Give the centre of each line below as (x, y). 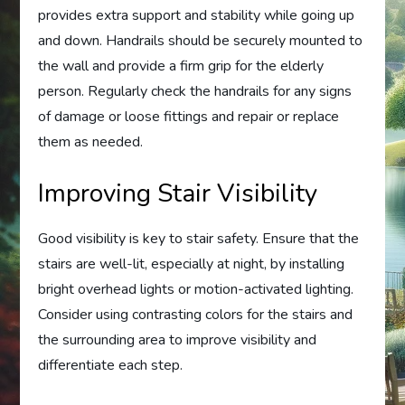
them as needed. (91, 141)
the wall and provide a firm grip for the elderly (181, 66)
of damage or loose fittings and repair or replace (189, 116)
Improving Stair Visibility (178, 193)
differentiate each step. (111, 365)
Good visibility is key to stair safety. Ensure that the (199, 238)
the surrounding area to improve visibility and (178, 339)
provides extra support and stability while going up (197, 15)
